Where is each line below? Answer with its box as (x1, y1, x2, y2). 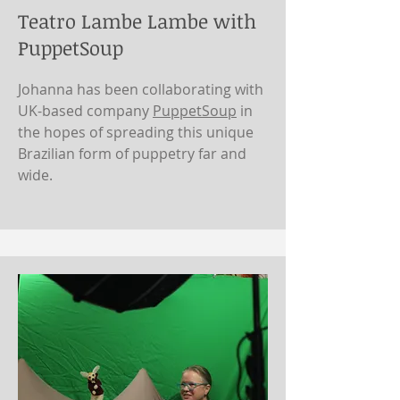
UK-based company (18, 101, 153, 121)
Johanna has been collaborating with (18, 79, 263, 99)
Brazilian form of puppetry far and (18, 144, 246, 163)
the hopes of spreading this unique (18, 122, 257, 142)
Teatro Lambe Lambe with (18, 7, 256, 34)
